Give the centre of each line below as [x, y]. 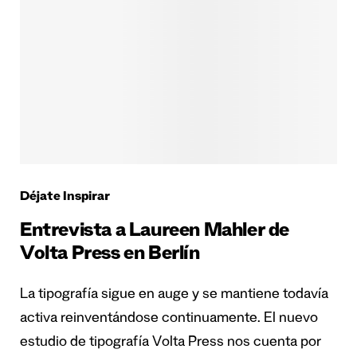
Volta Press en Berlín [110, 257]
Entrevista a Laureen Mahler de [155, 233]
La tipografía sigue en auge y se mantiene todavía [174, 296]
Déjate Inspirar [65, 199]
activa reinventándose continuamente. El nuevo [169, 320]
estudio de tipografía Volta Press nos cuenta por [171, 344]
